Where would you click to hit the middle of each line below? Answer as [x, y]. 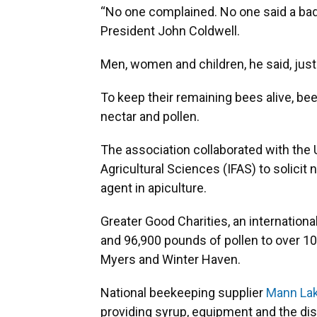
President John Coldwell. [172, 31]
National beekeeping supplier [183, 293]
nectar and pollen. [151, 117]
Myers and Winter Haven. [172, 260]
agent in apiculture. [155, 188]
